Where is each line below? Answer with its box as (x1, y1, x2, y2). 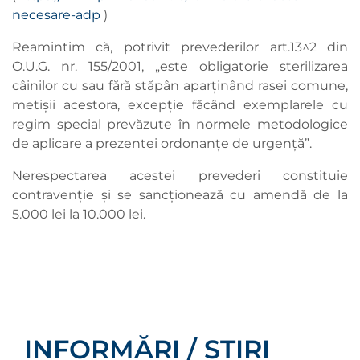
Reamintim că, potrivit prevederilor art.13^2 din (12, 39, 348, 55)
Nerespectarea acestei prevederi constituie (12, 168, 348, 184)
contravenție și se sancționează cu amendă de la (12, 187, 348, 203)
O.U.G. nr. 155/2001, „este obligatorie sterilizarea (12, 59, 348, 75)
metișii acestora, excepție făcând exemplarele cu (12, 97, 348, 113)
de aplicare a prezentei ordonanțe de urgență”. (12, 136, 312, 152)
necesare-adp (12, 7, 104, 23)
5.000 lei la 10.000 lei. (12, 207, 145, 223)
